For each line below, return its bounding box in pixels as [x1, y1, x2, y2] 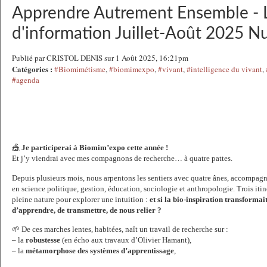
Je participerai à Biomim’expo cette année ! [21, 143, 168, 152]
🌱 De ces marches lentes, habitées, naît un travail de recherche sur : [12, 225, 228, 234]
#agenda [12, 74, 39, 85]
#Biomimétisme [54, 64, 105, 74]
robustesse [26, 235, 60, 245]
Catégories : [12, 63, 52, 74]
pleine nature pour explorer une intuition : [12, 194, 150, 204]
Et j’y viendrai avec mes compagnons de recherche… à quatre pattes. [12, 154, 232, 163]
